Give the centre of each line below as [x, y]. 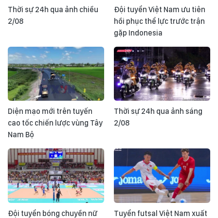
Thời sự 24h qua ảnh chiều [53, 9]
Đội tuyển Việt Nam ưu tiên [160, 9]
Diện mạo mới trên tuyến [50, 111]
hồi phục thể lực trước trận [159, 21]
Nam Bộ [21, 135]
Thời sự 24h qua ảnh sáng [158, 111]
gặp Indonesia [138, 33]
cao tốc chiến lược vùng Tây [55, 123]
